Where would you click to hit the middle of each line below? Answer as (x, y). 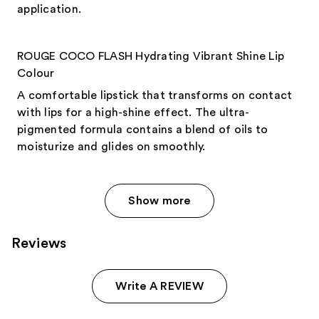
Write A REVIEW (159, 286)
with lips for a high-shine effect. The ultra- (134, 112)
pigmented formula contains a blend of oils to (143, 129)
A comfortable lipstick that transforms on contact (155, 95)
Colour (36, 74)
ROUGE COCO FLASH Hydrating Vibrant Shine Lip (151, 57)
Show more (159, 200)
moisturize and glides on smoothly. (113, 146)
